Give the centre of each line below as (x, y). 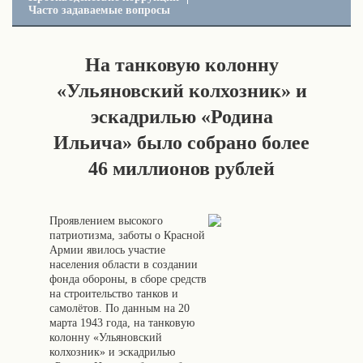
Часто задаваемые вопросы (99, 10)
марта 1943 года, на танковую (122, 323)
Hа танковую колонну (181, 65)
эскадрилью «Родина (181, 117)
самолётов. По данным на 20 (120, 308)
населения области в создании (124, 265)
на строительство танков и (114, 294)
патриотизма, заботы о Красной (127, 235)
